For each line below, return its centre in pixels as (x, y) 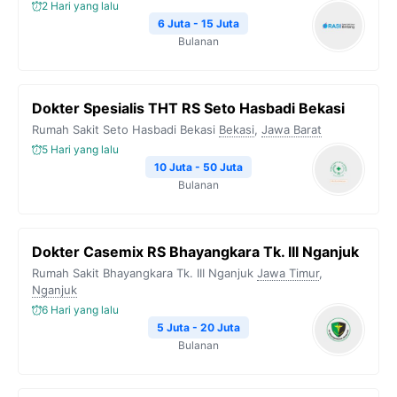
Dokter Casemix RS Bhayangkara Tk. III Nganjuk (195, 252)
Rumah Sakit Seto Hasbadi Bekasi (124, 129)
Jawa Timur (288, 273)
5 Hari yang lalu (80, 149)
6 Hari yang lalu (80, 310)
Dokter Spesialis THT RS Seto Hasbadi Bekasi (188, 108)
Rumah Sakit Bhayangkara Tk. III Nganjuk (143, 273)
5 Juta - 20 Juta (198, 327)
